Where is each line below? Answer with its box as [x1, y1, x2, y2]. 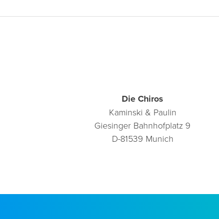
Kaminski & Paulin [109, 106, 176, 118]
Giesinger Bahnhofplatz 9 [94, 119, 191, 131]
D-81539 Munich [111, 132, 174, 145]
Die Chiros [122, 92, 164, 106]
